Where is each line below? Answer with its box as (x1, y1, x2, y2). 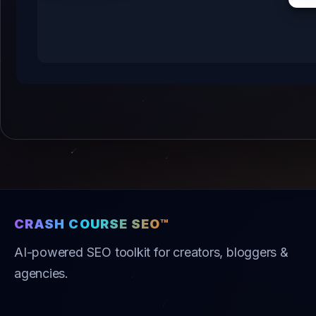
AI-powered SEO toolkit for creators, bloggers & (14, 245, 288, 260)
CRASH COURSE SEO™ (14, 217, 170, 232)
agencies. (14, 266, 69, 281)
